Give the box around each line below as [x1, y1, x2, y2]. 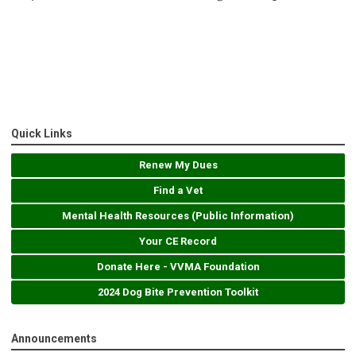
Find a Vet [153, 184, 203, 197]
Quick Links [11, 127, 72, 141]
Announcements [11, 332, 97, 346]
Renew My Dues [138, 159, 218, 172]
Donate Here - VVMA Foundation [96, 261, 260, 273]
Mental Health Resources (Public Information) [62, 210, 294, 222]
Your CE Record [139, 235, 217, 248]
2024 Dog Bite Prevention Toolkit [98, 286, 258, 299]
